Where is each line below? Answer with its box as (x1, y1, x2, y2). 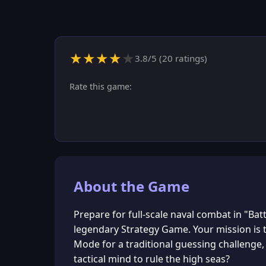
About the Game (74, 176, 189, 196)
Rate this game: (69, 81, 132, 92)
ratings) (173, 52, 207, 64)
